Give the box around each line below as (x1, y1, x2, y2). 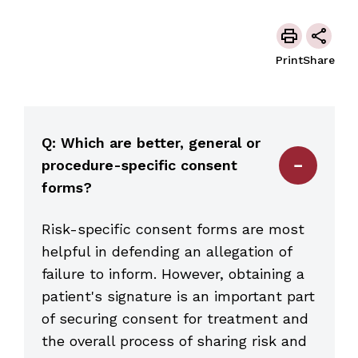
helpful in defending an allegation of (41, 242, 292, 260)
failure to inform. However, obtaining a (41, 265, 304, 282)
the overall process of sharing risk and (41, 332, 307, 349)
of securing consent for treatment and (41, 309, 308, 327)
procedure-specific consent (41, 156, 237, 173)
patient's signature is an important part (41, 287, 315, 304)
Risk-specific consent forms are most (41, 220, 304, 237)
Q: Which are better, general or (41, 133, 61, 151)
